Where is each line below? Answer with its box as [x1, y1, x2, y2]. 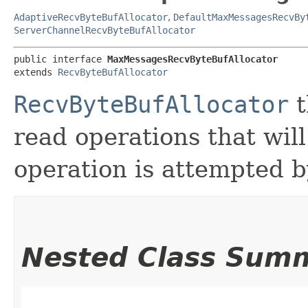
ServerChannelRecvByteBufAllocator [14, 24, 195, 36]
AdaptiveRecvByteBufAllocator [14, 11, 168, 23]
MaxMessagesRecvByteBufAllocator [107, 53, 278, 65]
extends [14, 66, 58, 78]
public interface [14, 53, 107, 65]
